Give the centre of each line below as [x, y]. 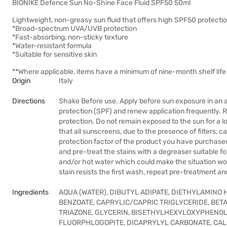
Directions [29, 101]
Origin [21, 81]
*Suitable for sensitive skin [54, 54]
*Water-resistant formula [52, 46]
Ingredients [30, 192]
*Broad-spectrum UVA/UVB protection [74, 29]
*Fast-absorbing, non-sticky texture [70, 37]
